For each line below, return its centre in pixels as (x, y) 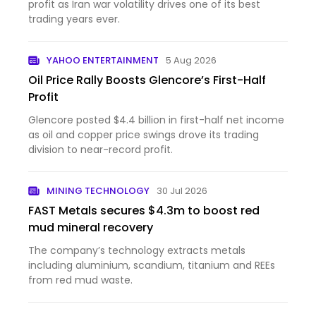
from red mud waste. (80, 280)
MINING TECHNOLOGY (98, 191)
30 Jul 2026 (182, 191)
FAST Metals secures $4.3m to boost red (144, 211)
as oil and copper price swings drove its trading (144, 135)
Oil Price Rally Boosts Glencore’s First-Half (147, 80)
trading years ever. (74, 19)
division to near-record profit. (101, 150)
